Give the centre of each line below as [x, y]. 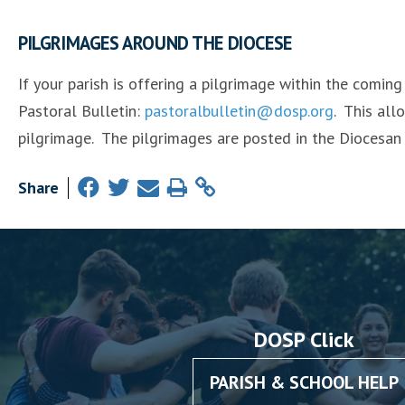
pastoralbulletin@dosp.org [239, 111]
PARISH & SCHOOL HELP [304, 382]
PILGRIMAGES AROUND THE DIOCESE [155, 43]
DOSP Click [304, 340]
